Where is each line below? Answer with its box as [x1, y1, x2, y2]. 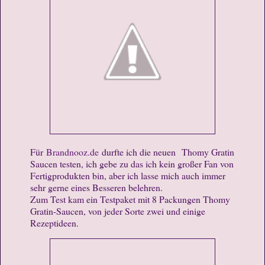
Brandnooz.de [46, 145, 99, 158]
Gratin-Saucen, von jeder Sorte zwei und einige [30, 204, 205, 217]
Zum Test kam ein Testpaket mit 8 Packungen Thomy [30, 192, 230, 205]
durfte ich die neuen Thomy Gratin [99, 145, 234, 158]
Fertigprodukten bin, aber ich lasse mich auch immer [30, 169, 225, 182]
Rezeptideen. [30, 216, 79, 229]
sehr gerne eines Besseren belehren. [30, 180, 163, 193]
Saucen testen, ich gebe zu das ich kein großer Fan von [30, 157, 234, 170]
